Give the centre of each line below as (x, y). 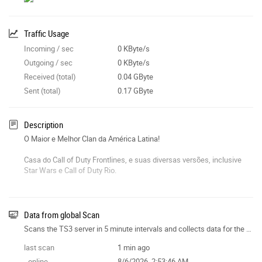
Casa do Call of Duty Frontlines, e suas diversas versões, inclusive (133, 159)
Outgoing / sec (48, 62)
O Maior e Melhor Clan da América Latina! (92, 138)
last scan (39, 247)
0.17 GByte (135, 90)
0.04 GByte (135, 76)
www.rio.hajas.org (54, 191)
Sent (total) (42, 90)
